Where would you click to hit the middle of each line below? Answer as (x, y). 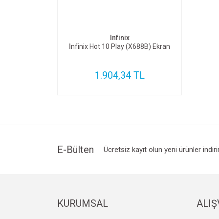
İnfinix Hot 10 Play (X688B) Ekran (120, 46)
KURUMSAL (83, 203)
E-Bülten (76, 150)
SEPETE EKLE (124, 14)
